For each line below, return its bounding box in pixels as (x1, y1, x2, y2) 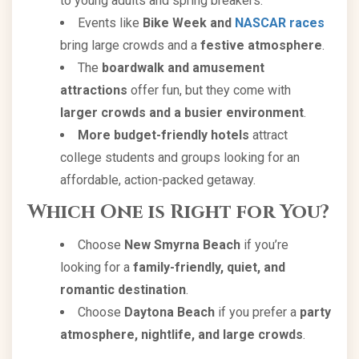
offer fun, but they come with (127, 82, 291, 98)
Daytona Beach (124, 304, 215, 320)
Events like (78, 14, 143, 30)
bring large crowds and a (60, 37, 200, 53)
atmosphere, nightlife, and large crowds (60, 326, 303, 342)
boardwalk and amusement (102, 59, 264, 75)
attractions (60, 82, 127, 98)
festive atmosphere (200, 37, 322, 53)
